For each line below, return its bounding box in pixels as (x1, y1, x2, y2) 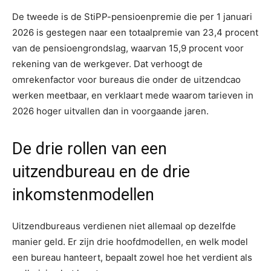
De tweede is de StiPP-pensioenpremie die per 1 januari (12, 10, 252, 22)
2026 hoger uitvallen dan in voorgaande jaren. (12, 105, 209, 117)
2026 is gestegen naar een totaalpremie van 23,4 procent (12, 26, 258, 38)
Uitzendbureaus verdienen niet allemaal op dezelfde (12, 220, 236, 232)
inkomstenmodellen (12, 184, 154, 204)
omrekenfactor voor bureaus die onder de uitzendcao (12, 73, 241, 85)
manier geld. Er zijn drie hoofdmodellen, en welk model (12, 235, 248, 247)
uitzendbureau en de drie (12, 162, 190, 181)
